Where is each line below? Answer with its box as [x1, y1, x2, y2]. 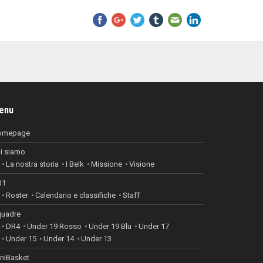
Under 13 [81, 234, 112, 243]
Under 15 [6, 234, 36, 243]
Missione [91, 159, 122, 168]
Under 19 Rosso [27, 221, 82, 231]
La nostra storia [6, 159, 59, 168]
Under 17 [139, 221, 169, 231]
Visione [129, 159, 154, 168]
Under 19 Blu [89, 221, 131, 231]
